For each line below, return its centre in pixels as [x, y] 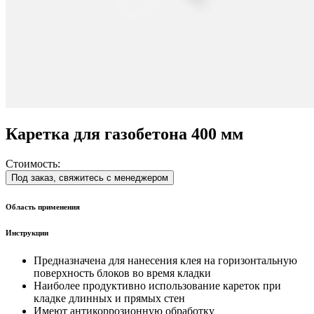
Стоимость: [33, 163]
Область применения [43, 206]
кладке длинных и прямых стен [109, 298]
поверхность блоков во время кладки [122, 273]
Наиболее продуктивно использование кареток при [157, 285]
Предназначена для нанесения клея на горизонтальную [165, 260]
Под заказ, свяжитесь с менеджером [90, 177]
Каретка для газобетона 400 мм [124, 134]
